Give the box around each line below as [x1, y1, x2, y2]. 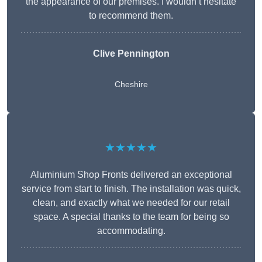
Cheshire [114, 80, 148, 89]
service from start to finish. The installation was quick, [21, 184, 241, 194]
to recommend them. [89, 11, 173, 21]
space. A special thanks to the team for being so [33, 212, 229, 222]
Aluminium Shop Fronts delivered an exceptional [30, 170, 232, 180]
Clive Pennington [92, 49, 170, 59]
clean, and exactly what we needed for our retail [32, 198, 230, 208]
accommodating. [96, 226, 166, 236]
